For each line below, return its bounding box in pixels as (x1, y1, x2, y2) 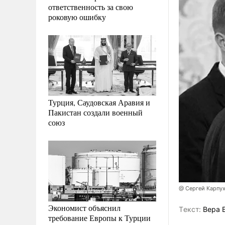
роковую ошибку (48, 11, 106, 22)
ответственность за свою (48, 1, 133, 12)
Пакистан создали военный (48, 106, 143, 118)
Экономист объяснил (48, 202, 121, 213)
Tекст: (179, 205, 201, 214)
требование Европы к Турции (48, 212, 151, 223)
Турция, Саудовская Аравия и (48, 96, 150, 107)
